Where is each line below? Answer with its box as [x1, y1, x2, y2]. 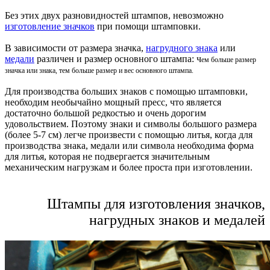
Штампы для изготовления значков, [47, 195, 265, 212]
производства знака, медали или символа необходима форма [5, 140, 254, 151]
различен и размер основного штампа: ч [34, 53, 201, 64]
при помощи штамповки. [95, 20, 201, 31]
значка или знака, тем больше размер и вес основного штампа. [5, 66, 193, 75]
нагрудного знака [146, 42, 218, 53]
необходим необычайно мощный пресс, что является [5, 96, 221, 107]
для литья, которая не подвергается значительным [5, 151, 210, 162]
